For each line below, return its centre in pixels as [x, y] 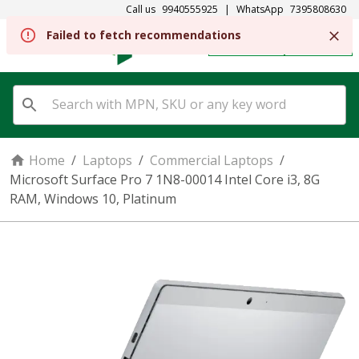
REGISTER [254, 45]
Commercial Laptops [212, 160]
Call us [141, 9]
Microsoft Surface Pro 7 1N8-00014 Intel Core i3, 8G [165, 179]
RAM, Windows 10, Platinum [93, 199]
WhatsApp [260, 9]
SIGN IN [327, 45]
